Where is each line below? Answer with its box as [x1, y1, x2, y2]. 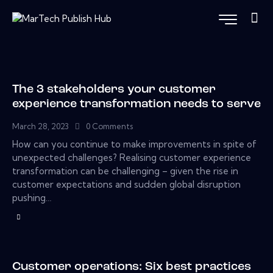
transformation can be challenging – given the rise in [12, 165, 238, 177]
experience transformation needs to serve [12, 98, 261, 111]
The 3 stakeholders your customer [12, 83, 216, 96]
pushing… [12, 192, 52, 204]
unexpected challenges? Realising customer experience [12, 152, 251, 164]
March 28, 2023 [12, 121, 69, 132]
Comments [92, 121, 133, 132]
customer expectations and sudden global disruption [12, 179, 241, 191]
